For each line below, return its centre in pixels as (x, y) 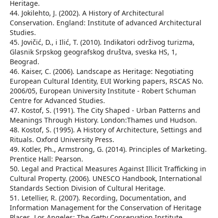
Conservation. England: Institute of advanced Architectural (105, 23)
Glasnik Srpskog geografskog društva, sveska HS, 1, (93, 52)
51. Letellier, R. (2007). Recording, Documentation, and (98, 198)
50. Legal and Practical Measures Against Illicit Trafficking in (108, 169)
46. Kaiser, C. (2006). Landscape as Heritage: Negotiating (101, 72)
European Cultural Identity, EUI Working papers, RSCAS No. (106, 81)
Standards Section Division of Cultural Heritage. (87, 188)
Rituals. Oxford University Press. (62, 140)
